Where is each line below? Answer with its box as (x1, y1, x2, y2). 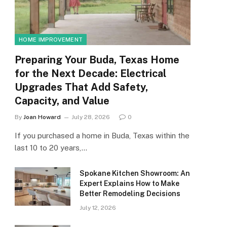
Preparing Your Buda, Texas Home (15, 54, 179, 66)
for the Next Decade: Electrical (15, 67, 166, 80)
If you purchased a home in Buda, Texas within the (15, 131, 190, 140)
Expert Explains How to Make (80, 179, 179, 188)
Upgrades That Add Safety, (15, 81, 148, 94)
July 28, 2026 (71, 113, 110, 121)
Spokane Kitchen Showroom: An (80, 169, 190, 178)
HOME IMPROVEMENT (19, 36, 83, 43)
